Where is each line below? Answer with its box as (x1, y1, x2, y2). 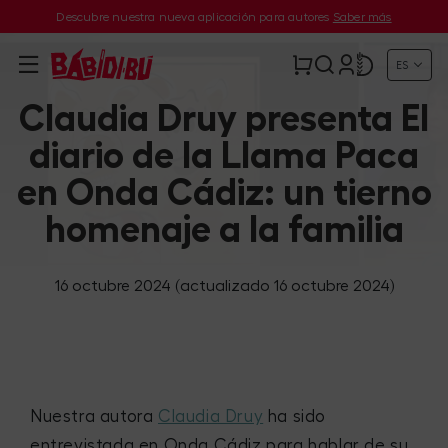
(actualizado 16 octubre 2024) (174, 277, 394, 294)
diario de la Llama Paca (29, 137, 419, 174)
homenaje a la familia (44, 211, 404, 248)
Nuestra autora (30, 407, 158, 425)
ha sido (263, 407, 327, 425)
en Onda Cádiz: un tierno (16, 174, 432, 211)
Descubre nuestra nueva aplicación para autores (56, 10, 333, 23)
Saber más (332, 10, 392, 23)
